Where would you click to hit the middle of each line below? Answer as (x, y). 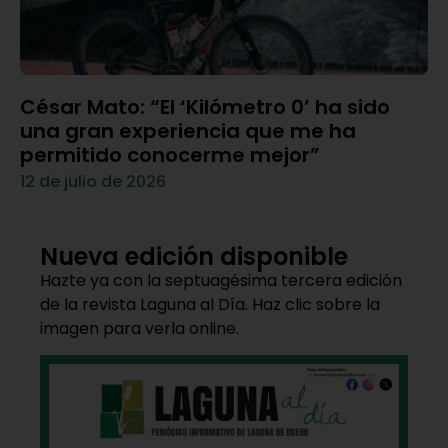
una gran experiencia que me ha (188, 130)
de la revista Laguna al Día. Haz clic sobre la (210, 304)
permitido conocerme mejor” (170, 154)
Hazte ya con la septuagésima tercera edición (221, 280)
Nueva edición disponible (194, 256)
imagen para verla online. (139, 328)
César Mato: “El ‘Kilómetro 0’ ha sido (205, 106)
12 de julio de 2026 (93, 181)
